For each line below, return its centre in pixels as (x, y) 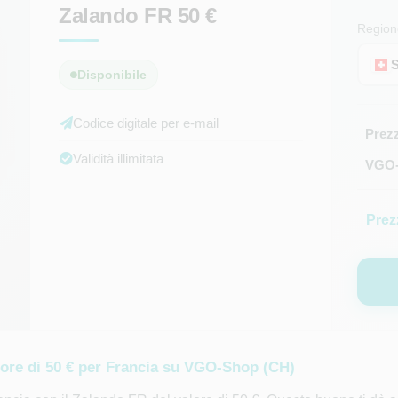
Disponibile (112, 75)
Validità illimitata (119, 159)
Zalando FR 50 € (138, 16)
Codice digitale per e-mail (146, 123)
